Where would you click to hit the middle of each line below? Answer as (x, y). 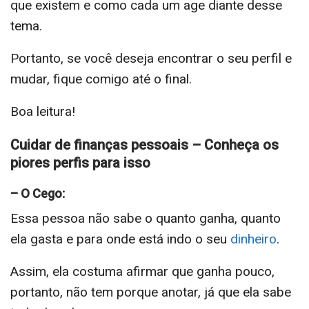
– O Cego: (38, 193)
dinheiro (253, 239)
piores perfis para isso (80, 162)
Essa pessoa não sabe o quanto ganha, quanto (146, 218)
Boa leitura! (43, 111)
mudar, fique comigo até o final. (101, 79)
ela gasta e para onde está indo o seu (120, 239)
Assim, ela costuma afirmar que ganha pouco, (142, 271)
